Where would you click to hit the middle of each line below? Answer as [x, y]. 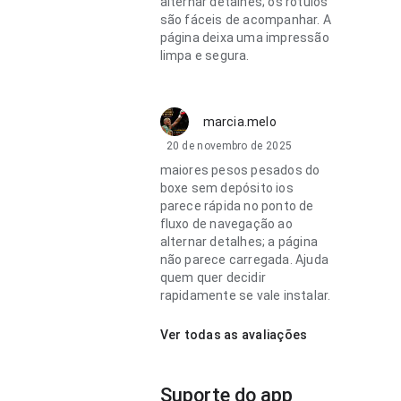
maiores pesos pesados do [240, 170]
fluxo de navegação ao [226, 224]
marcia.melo [239, 122]
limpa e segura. [205, 55]
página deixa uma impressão [244, 38]
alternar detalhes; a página [239, 242]
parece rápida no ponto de [237, 206]
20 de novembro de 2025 [229, 146]
